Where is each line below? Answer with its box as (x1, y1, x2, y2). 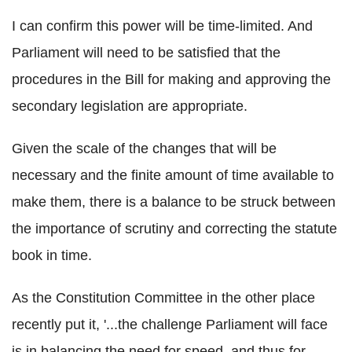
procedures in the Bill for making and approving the (12, 71, 331, 88)
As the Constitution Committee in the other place (12, 290, 315, 306)
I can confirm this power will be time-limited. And (12, 18, 313, 35)
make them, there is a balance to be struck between (12, 194, 335, 211)
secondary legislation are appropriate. (12, 98, 247, 115)
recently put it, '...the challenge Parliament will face (12, 317, 328, 333)
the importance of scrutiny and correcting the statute (12, 221, 337, 237)
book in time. (12, 247, 92, 264)
